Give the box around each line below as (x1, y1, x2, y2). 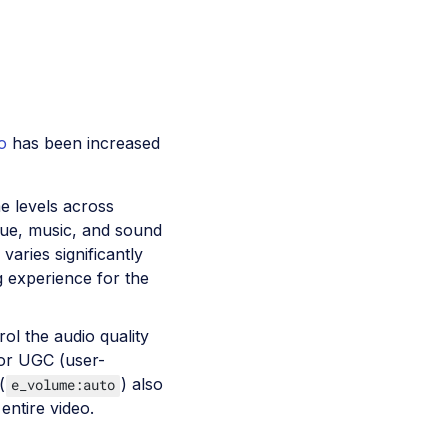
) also (121, 373, 163, 394)
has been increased (7, 132, 160, 153)
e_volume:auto (11, 374, 115, 394)
